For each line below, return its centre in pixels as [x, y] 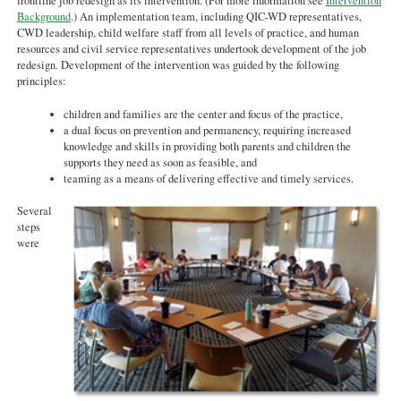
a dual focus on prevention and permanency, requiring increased [208, 130]
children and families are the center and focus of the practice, [204, 114]
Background [43, 16]
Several [34, 211]
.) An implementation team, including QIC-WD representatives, [216, 16]
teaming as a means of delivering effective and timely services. [209, 178]
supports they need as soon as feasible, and [161, 162]
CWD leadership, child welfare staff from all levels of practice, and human [188, 32]
